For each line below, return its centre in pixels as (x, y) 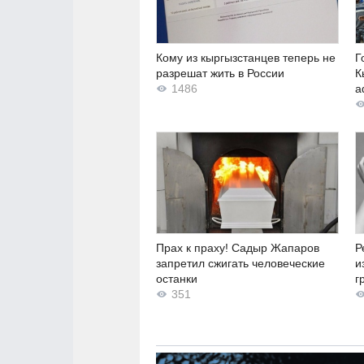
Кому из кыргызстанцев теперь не (246, 57)
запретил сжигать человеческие (240, 264)
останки (177, 279)
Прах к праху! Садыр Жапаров (238, 248)
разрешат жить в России (220, 73)
